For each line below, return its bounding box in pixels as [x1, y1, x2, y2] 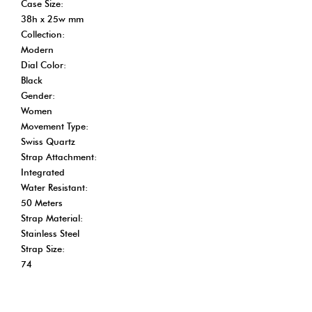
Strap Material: [21, 212, 83, 224]
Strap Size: [21, 242, 65, 254]
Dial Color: [21, 58, 66, 70]
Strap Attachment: [21, 150, 97, 162]
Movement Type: [21, 120, 88, 132]
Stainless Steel [21, 227, 79, 239]
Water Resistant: [21, 181, 88, 193]
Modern [21, 43, 54, 55]
